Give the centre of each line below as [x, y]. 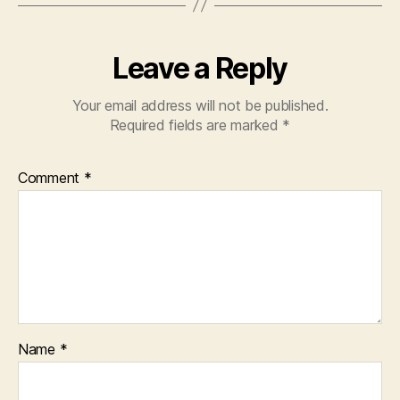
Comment [51, 177]
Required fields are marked [196, 125]
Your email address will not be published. [200, 105]
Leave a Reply [200, 68]
